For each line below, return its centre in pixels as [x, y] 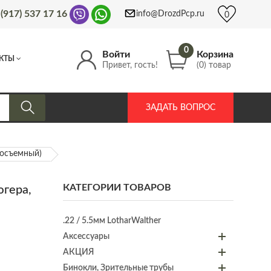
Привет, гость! [130, 65]
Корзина [215, 54]
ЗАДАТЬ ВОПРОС [181, 107]
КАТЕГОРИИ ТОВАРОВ [117, 187]
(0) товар [214, 65]
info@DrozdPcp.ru [171, 14]
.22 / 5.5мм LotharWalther [112, 220]
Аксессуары [86, 236]
